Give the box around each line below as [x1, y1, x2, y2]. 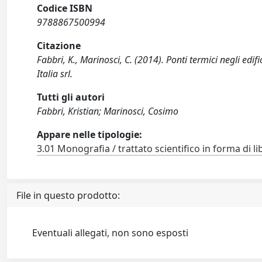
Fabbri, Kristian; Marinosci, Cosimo [37, 105, 179, 118]
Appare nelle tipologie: [37, 128, 143, 141]
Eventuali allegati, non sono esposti [32, 226, 189, 239]
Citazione [37, 39, 81, 52]
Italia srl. [37, 67, 73, 80]
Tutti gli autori [37, 91, 105, 104]
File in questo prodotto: [16, 189, 120, 202]
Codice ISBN [37, 2, 93, 15]
